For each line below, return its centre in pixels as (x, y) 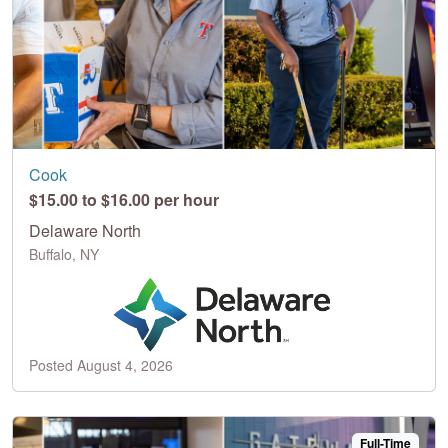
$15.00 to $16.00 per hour (124, 199)
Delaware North (85, 230)
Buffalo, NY (64, 253)
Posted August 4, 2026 (101, 364)
